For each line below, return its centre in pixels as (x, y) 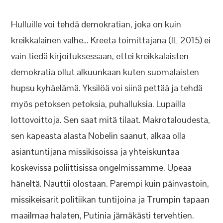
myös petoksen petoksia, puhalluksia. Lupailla (99, 104)
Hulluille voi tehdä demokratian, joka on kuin (96, 24)
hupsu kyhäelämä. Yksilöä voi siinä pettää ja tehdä (107, 88)
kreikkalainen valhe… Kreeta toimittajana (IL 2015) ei (111, 40)
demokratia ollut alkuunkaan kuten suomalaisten (105, 72)
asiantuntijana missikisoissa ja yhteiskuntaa (95, 152)
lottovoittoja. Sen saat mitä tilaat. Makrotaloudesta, (111, 120)
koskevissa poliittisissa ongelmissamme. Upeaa (102, 167)
